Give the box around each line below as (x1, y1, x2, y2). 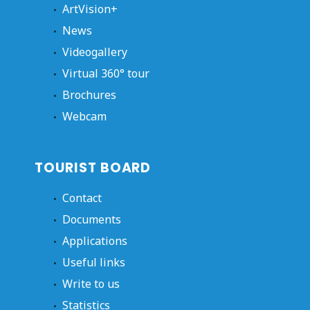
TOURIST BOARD (35, 158, 152, 177)
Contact (62, 190, 102, 206)
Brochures (62, 87, 116, 103)
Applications (62, 232, 127, 248)
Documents (62, 211, 121, 227)
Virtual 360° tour (62, 66, 149, 82)
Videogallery (62, 44, 127, 60)
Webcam (62, 109, 107, 125)
